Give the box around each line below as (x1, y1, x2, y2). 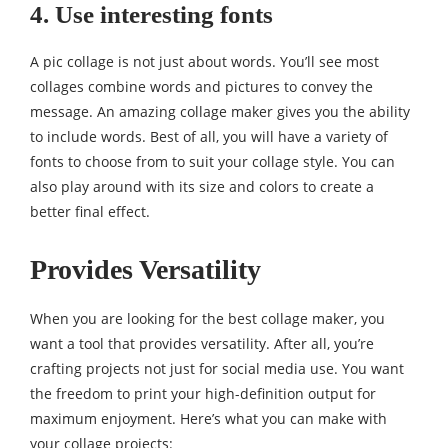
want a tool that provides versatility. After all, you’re (30, 334, 374, 354)
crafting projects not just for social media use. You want (30, 359, 404, 379)
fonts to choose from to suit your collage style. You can (30, 152, 395, 172)
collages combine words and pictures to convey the (30, 77, 373, 97)
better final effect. (30, 202, 150, 222)
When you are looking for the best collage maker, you (30, 309, 385, 329)
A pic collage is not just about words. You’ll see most (30, 52, 379, 72)
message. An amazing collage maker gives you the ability (30, 102, 410, 122)
